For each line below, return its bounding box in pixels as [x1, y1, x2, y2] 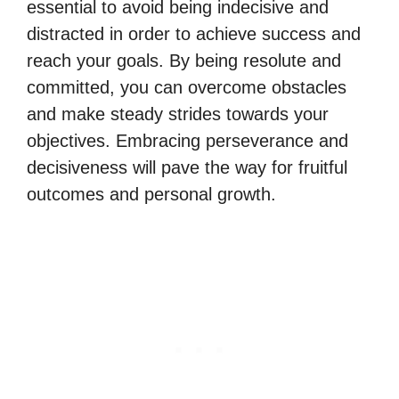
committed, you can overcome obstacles [27, 77, 346, 97]
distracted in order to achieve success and [27, 24, 361, 44]
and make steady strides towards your [27, 104, 329, 124]
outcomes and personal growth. [27, 184, 276, 204]
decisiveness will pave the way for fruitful [27, 158, 347, 177]
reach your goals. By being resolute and [27, 51, 341, 70]
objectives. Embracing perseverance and [27, 131, 348, 151]
